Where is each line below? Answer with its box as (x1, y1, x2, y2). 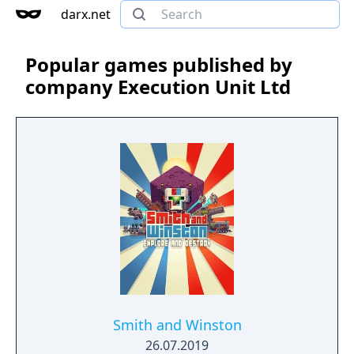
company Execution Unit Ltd (25, 73, 291, 100)
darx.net (61, 6, 111, 23)
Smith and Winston (112, 315, 242, 334)
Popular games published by (25, 51, 292, 77)
